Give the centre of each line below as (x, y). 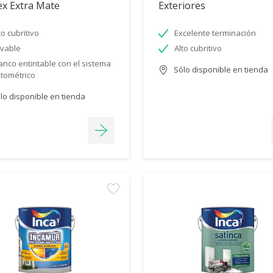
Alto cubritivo (198, 48)
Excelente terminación (215, 33)
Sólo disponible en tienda (220, 69)
